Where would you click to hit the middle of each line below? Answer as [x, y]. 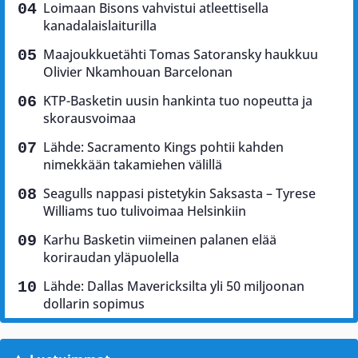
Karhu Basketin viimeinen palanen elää [160, 240]
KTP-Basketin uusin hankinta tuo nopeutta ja [178, 101]
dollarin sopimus [94, 304]
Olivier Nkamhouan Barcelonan [138, 72]
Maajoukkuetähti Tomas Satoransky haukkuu [181, 55]
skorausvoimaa [89, 119]
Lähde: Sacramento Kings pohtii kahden [163, 147]
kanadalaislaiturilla [100, 26]
